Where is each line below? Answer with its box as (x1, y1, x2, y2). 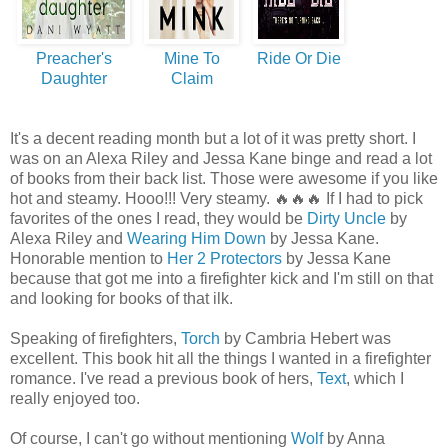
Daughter (40, 70, 107, 88)
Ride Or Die (256, 50, 341, 68)
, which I (346, 370, 404, 388)
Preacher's (35, 50, 112, 68)
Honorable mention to (10, 250, 167, 268)
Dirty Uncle (307, 210, 390, 228)
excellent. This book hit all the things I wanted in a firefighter (10, 350, 431, 368)
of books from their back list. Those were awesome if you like (10, 170, 438, 188)
